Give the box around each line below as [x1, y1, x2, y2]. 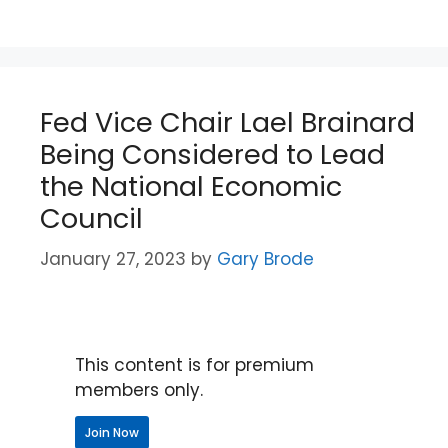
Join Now [85, 423, 139, 441]
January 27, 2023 [40, 246, 186, 271]
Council [40, 200, 143, 237]
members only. [75, 377, 203, 402]
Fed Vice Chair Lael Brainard [40, 104, 415, 141]
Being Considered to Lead [40, 136, 385, 173]
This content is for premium [75, 352, 314, 377]
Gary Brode [217, 246, 314, 271]
